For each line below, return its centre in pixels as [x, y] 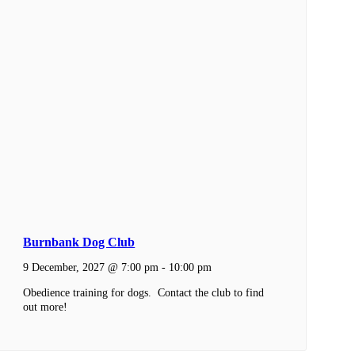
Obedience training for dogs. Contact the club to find [144, 293]
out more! [46, 307]
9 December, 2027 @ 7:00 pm [91, 267]
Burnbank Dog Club [79, 242]
